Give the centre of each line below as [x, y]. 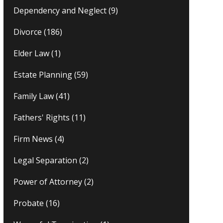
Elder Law [32, 54]
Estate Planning [43, 75]
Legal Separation [46, 161]
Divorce [28, 32]
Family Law [34, 96]
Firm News [33, 139]
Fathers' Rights [42, 118]
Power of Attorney [48, 182]
